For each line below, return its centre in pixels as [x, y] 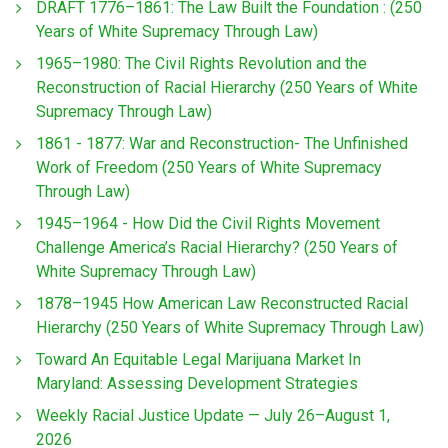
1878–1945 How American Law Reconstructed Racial [222, 304]
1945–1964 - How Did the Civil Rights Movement [208, 224]
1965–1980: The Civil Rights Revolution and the [201, 64]
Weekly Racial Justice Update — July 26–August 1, [213, 416]
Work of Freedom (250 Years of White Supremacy [209, 168]
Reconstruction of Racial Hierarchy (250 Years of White [227, 88]
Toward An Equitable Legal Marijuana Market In [198, 360]
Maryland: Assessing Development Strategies [197, 384]
